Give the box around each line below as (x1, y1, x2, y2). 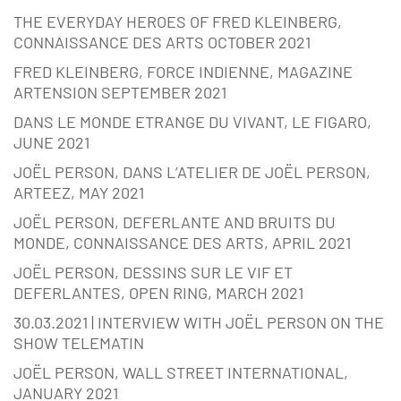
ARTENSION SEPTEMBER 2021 (13, 82, 226, 103)
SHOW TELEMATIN (13, 333, 144, 354)
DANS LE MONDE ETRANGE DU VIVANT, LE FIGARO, (13, 112, 371, 132)
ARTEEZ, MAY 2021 (13, 183, 144, 203)
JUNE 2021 (13, 132, 90, 153)
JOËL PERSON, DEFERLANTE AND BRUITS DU (13, 212, 336, 233)
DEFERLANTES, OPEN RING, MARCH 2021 (13, 283, 303, 303)
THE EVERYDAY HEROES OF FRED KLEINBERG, (13, 12, 342, 32)
